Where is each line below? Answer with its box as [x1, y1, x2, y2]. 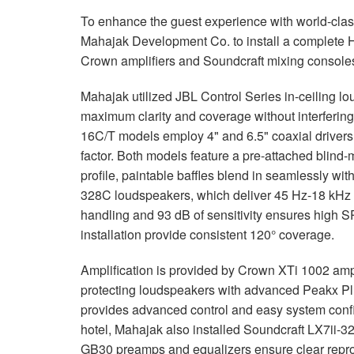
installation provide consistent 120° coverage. [81, 224, 334, 243]
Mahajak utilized [81, 86, 175, 105]
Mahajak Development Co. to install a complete [81, 31, 348, 50]
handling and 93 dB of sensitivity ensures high [81, 205, 341, 224]
